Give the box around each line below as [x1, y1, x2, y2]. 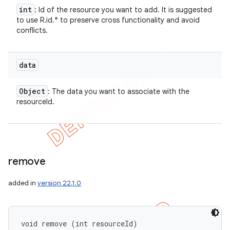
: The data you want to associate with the [48, 87, 189, 96]
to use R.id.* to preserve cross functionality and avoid [16, 15, 200, 25]
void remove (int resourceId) [21, 219, 138, 228]
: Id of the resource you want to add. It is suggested [34, 5, 212, 14]
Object [19, 86, 45, 96]
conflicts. [16, 26, 48, 35]
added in [8, 179, 37, 187]
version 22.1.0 [37, 179, 81, 187]
